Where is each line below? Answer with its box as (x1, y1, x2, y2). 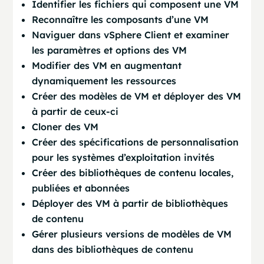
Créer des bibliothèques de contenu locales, (32, 167, 234, 179)
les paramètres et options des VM (32, 44, 187, 56)
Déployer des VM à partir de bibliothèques (32, 197, 229, 209)
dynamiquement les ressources (32, 75, 177, 87)
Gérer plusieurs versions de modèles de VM (32, 228, 232, 240)
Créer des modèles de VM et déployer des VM (32, 90, 242, 102)
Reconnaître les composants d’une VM (32, 14, 209, 25)
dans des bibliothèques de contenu (32, 243, 194, 255)
